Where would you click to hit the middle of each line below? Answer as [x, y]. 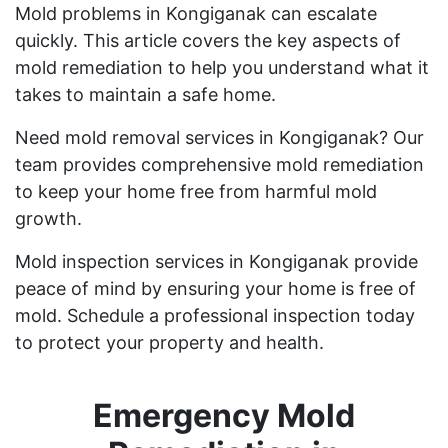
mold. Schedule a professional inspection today [215, 315]
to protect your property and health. [169, 342]
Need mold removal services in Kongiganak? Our [219, 137]
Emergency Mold [224, 415]
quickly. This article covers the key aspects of [208, 40]
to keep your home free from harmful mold [196, 191]
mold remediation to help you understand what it [222, 67]
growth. [48, 218]
